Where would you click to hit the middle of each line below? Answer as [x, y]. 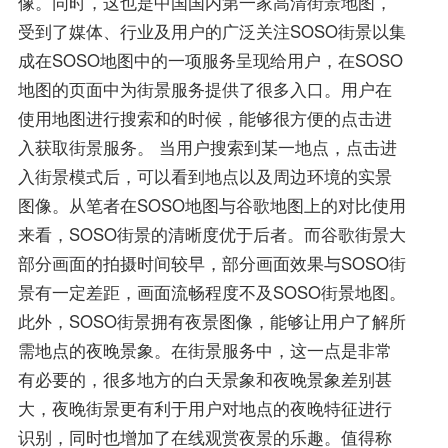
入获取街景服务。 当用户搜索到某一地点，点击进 [207, 146]
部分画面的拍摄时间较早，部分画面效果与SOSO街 [211, 262]
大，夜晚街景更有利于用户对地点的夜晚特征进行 [204, 407]
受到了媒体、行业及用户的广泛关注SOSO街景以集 [211, 30]
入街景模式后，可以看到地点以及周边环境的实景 [204, 175]
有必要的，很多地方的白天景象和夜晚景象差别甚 [204, 378]
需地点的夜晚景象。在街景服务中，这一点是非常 [204, 349]
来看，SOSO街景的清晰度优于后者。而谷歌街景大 [211, 233]
